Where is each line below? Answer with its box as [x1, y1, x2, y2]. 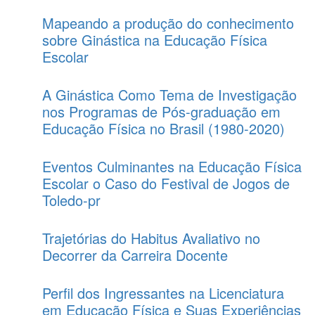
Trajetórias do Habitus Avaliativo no [42, 228, 260, 248]
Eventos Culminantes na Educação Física [42, 156, 302, 176]
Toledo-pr [42, 190, 101, 210]
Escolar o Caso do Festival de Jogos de [42, 173, 290, 193]
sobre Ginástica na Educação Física [42, 30, 267, 50]
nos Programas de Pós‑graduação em [42, 101, 281, 122]
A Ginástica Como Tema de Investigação [42, 84, 297, 105]
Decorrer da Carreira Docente [42, 245, 228, 265]
